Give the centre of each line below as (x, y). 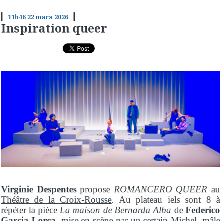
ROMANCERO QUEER (161, 189)
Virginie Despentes (39, 189)
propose (95, 189)
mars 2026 (52, 17)
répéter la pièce (30, 210)
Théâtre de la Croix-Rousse (56, 199)
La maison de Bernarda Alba (116, 210)
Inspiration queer (54, 28)
